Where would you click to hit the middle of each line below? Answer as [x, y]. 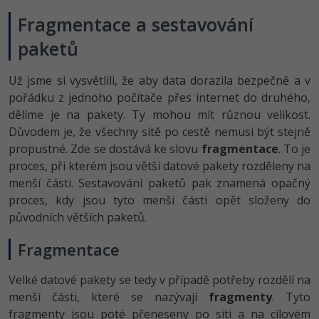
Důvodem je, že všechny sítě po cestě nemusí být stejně [159, 131]
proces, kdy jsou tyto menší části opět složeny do [159, 200]
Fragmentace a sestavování [136, 24]
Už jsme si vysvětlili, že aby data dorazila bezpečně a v [159, 80]
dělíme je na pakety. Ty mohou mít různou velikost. [159, 114]
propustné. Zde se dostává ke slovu [105, 148]
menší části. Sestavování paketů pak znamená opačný [159, 183]
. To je [294, 148]
